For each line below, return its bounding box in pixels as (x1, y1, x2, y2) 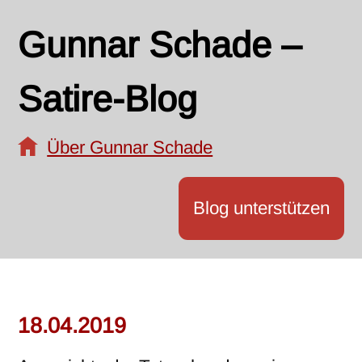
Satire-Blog (18, 78, 198, 120)
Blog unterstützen (192, 198, 330, 219)
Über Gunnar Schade (47, 137, 213, 158)
